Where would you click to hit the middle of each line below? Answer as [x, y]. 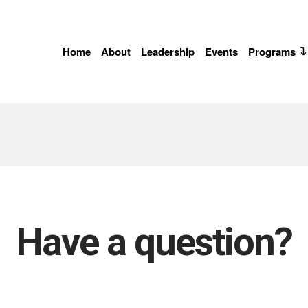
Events [221, 52]
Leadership [168, 52]
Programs [272, 52]
